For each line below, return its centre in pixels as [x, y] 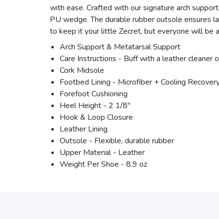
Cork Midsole [82, 70]
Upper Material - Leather [102, 153]
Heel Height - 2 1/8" [95, 106]
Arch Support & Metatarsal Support [120, 47]
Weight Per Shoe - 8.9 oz [103, 164]
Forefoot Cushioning [94, 94]
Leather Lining [84, 129]
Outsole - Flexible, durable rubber [117, 141]
